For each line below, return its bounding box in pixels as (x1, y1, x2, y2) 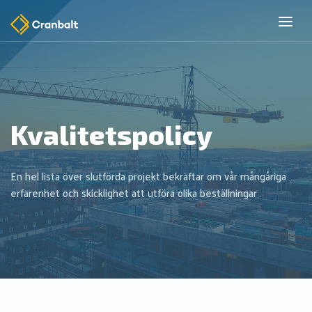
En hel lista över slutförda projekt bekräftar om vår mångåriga (10, 166, 286, 186)
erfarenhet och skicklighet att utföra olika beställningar (10, 183, 257, 203)
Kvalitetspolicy (10, 117, 212, 150)
